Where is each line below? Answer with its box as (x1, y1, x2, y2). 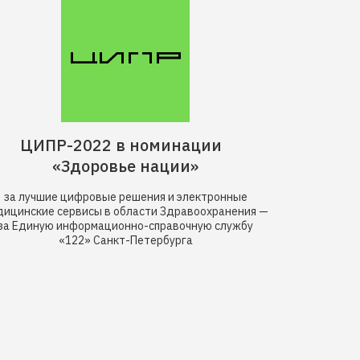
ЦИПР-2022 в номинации (19, 134, 231, 156)
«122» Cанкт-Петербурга (58, 233, 193, 247)
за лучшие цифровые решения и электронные (3, 190, 247, 204)
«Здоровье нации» (52, 155, 198, 177)
